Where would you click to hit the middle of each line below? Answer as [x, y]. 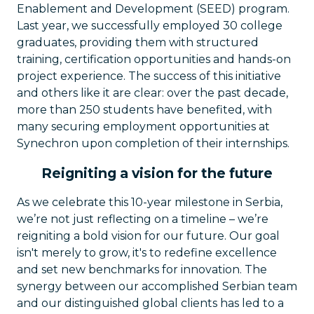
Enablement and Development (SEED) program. [153, 9]
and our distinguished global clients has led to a [150, 303]
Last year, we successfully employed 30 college [150, 26]
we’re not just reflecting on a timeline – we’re [143, 219]
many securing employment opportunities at [143, 127]
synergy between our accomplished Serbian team [157, 286]
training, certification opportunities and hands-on [154, 59]
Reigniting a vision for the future [157, 173]
